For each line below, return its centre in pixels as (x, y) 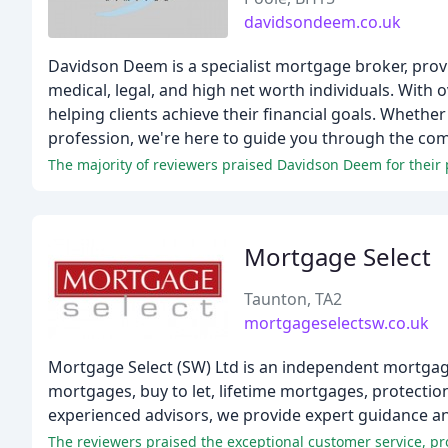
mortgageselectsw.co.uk (336, 323)
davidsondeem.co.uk (322, 22)
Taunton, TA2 (293, 299)
